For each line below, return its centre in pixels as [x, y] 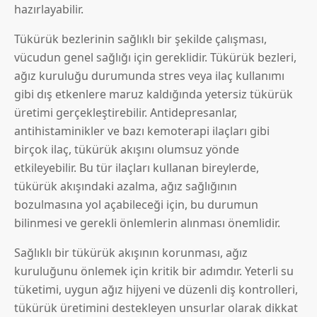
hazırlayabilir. [49, 10]
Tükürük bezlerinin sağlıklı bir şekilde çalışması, [140, 39]
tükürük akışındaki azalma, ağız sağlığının [126, 186]
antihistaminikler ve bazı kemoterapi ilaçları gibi [142, 131]
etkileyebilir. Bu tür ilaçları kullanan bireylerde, [137, 168]
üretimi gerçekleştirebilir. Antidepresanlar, [126, 113]
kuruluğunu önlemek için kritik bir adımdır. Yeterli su [154, 271]
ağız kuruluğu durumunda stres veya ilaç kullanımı [149, 76]
